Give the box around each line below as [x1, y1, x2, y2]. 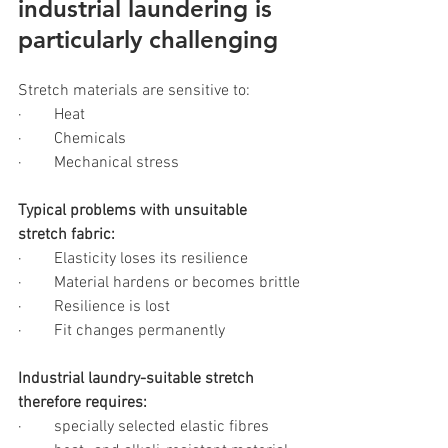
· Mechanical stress [18, 152, 179, 173]
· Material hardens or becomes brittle [18, 272, 300, 293]
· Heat [18, 104, 85, 125]
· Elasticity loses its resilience [18, 248, 248, 269]
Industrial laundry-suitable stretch [18, 368, 258, 389]
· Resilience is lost [18, 296, 170, 317]
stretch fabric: [18, 224, 115, 245]
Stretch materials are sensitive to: [18, 80, 250, 101]
